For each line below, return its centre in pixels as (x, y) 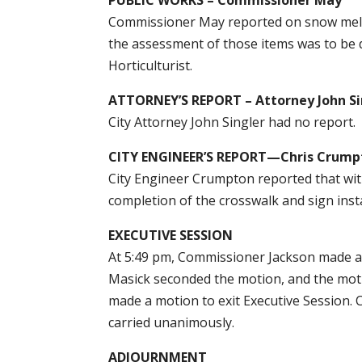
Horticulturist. (151, 65)
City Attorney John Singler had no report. (232, 122)
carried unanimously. (172, 322)
